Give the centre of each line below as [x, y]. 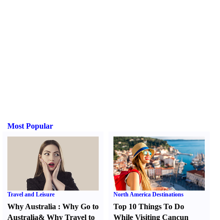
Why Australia [32, 206]
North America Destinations [149, 194]
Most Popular [30, 126]
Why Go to [81, 206]
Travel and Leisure [31, 194]
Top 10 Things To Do [149, 206]
